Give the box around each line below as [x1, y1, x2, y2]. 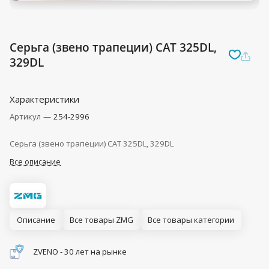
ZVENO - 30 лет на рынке [33, 246, 127, 258]
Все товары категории [148, 214, 234, 226]
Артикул [10, 111, 43, 122]
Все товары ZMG [70, 214, 133, 226]
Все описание [10, 157, 61, 168]
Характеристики [10, 93, 79, 106]
